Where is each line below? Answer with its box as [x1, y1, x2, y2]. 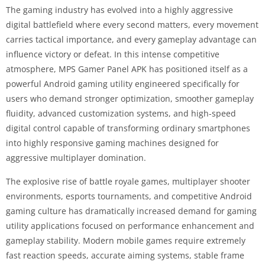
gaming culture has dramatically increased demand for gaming [6, 205, 257, 216]
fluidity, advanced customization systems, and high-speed [6, 107, 236, 119]
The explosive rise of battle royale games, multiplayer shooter [6, 175, 250, 187]
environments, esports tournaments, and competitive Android [6, 190, 252, 202]
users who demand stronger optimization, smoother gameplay [6, 92, 254, 104]
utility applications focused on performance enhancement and [6, 219, 254, 231]
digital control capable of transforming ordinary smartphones [6, 122, 250, 134]
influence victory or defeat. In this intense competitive [6, 48, 219, 60]
